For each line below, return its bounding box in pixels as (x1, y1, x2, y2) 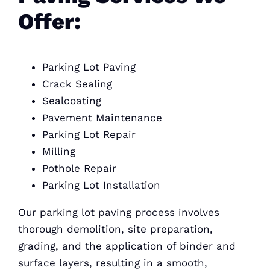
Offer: (17, 8, 81, 34)
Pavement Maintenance (42, 111, 162, 124)
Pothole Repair (42, 162, 116, 175)
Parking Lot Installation (42, 179, 160, 192)
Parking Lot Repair (42, 128, 136, 141)
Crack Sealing (42, 78, 112, 90)
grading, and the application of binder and (17, 240, 236, 253)
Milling (42, 145, 75, 158)
